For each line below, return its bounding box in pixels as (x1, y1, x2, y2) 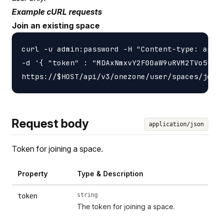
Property (18, 169, 48, 178)
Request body (12, 116, 89, 131)
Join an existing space (12, 20, 100, 30)
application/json (149, 120, 204, 128)
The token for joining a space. (77, 202, 175, 211)
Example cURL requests (12, 6, 102, 17)
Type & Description (77, 169, 144, 178)
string (77, 191, 98, 198)
